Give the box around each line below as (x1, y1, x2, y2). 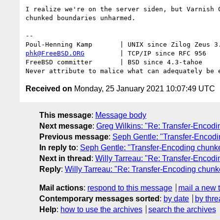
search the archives (148, 205, 216, 214)
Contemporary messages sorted (39, 194, 160, 203)
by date (164, 194, 189, 203)
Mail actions (39, 183, 83, 192)
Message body (95, 110, 146, 119)
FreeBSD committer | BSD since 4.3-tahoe (26, 58, 218, 66)
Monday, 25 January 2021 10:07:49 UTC (72, 84, 215, 93)
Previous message (39, 132, 109, 141)
